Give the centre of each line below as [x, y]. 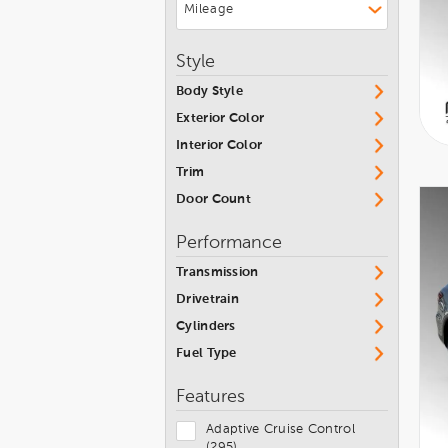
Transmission [217, 272]
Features [210, 396]
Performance [229, 242]
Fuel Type [206, 353]
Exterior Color [220, 118]
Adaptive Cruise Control [280, 429]
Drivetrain [207, 299]
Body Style [209, 91]
